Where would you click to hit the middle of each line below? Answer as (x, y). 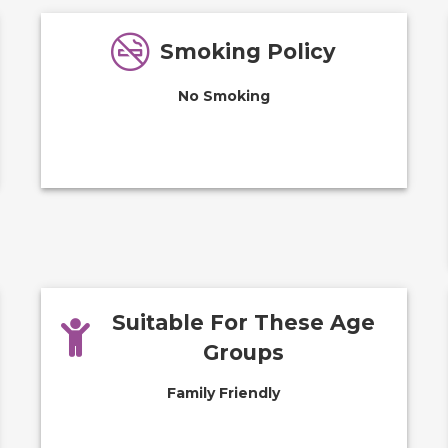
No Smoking (223, 96)
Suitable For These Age (243, 322)
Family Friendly (224, 393)
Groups (243, 352)
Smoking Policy (248, 51)
